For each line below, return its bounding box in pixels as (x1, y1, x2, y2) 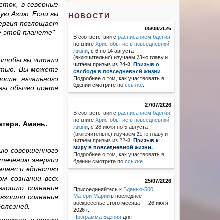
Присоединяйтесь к (73, 186, 124, 192)
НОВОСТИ (68, 12, 110, 20)
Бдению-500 (123, 186, 154, 192)
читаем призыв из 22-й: (73, 137, 134, 144)
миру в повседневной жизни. (73, 144, 153, 151)
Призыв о (133, 61, 160, 68)
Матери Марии (73, 193, 110, 199)
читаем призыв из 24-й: (73, 61, 134, 68)
